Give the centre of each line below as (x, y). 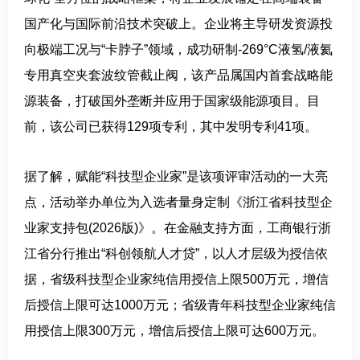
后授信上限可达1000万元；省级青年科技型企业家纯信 (180, 305)
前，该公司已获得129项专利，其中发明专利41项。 (171, 127)
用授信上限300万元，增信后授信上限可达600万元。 (174, 331)
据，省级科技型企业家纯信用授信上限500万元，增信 (176, 280)
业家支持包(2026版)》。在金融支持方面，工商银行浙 (178, 228)
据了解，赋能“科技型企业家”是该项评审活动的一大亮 (176, 177)
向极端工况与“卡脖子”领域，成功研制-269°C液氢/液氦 (178, 50)
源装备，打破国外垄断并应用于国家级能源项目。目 (172, 101)
